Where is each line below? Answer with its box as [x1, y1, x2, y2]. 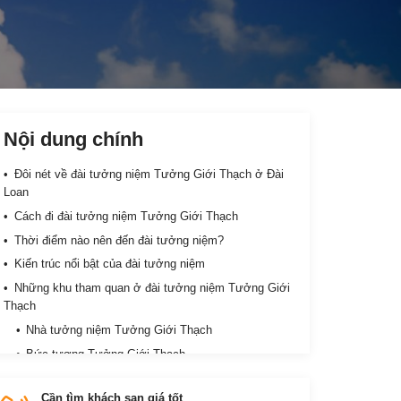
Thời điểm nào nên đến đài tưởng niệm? [13, 233, 224, 247]
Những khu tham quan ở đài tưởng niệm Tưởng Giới [13, 281, 290, 295]
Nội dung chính [4, 128, 144, 150]
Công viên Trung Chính [26, 371, 153, 385]
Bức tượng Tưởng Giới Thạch [26, 346, 186, 361]
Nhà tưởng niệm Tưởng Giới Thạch [26, 322, 213, 337]
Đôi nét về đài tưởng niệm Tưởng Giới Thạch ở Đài [13, 167, 284, 182]
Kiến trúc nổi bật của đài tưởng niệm [13, 257, 205, 271]
